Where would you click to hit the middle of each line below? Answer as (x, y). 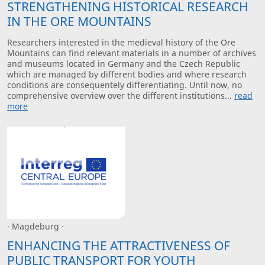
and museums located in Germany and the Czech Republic (124, 64)
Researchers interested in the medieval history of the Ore (121, 43)
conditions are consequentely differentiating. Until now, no (125, 85)
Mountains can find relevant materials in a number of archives (132, 53)
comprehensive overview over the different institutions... (121, 96)
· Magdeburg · (35, 227)
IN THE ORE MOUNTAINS (79, 22)
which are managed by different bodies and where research (127, 75)
